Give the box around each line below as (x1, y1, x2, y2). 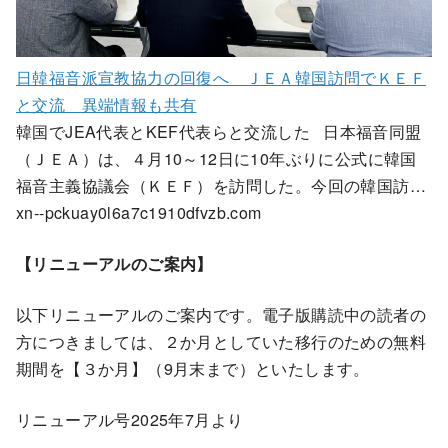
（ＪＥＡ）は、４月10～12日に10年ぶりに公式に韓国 (16, 146, 417, 170)
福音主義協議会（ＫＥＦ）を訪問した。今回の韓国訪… (16, 173, 426, 197)
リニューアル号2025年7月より (16, 407, 244, 431)
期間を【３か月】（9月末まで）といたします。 (16, 356, 370, 380)
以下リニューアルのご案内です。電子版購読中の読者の (16, 302, 426, 326)
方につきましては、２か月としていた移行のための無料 (16, 329, 426, 353)
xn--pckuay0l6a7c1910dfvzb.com (16, 200, 262, 224)
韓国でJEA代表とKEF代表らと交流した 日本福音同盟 (16, 119, 422, 143)
